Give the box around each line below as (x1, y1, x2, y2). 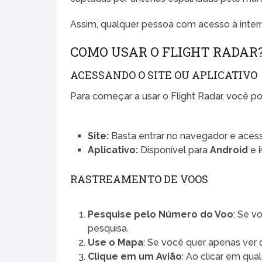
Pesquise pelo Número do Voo (88, 209, 234, 220)
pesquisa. (88, 223, 129, 235)
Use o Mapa (88, 237, 144, 249)
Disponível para (138, 144, 211, 156)
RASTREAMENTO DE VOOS (70, 172, 209, 187)
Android (210, 144, 249, 156)
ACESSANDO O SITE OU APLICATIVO (70, 67, 258, 82)
